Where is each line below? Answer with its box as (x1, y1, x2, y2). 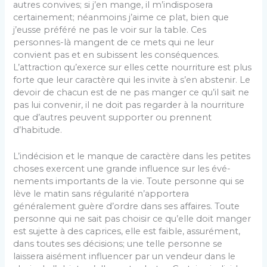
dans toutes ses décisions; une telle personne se (13, 238, 223, 250)
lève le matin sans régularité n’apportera (13, 188, 190, 200)
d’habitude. (13, 124, 63, 135)
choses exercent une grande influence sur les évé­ (13, 163, 231, 175)
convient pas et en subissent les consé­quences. (13, 49, 220, 60)
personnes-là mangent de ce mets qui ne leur (13, 36, 215, 48)
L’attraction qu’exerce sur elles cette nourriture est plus (13, 61, 252, 73)
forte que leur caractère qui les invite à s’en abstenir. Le (13, 74, 251, 85)
